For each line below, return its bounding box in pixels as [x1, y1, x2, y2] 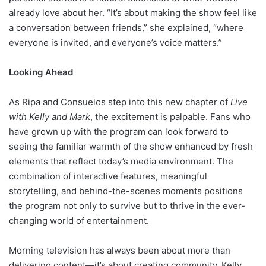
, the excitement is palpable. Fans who [90, 111, 251, 123]
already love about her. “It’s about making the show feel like [9, 7, 257, 19]
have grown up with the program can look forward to [9, 126, 229, 138]
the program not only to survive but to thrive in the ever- [9, 200, 245, 212]
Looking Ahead [9, 66, 73, 78]
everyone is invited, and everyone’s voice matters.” [9, 37, 222, 49]
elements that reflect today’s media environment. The [9, 156, 233, 167]
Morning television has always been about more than [9, 245, 230, 256]
